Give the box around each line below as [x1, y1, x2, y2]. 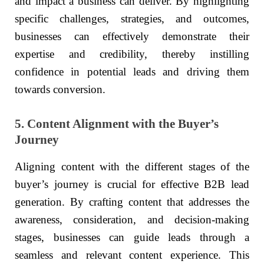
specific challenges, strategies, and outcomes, [15, 12, 249, 25]
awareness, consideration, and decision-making [15, 213, 249, 226]
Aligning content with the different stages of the [15, 160, 249, 173]
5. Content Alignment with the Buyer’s [15, 116, 219, 130]
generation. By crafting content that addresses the [15, 196, 249, 209]
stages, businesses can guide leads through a [15, 231, 249, 244]
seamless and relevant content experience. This [15, 249, 249, 262]
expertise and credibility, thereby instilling [15, 48, 249, 61]
